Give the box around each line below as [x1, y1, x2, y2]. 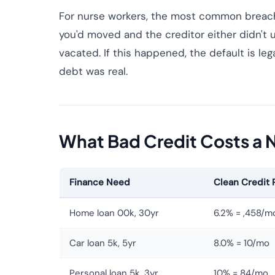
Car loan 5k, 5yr [69, 237, 136, 249]
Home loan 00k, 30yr [69, 207, 159, 219]
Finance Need [69, 176, 130, 188]
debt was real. [59, 64, 128, 78]
